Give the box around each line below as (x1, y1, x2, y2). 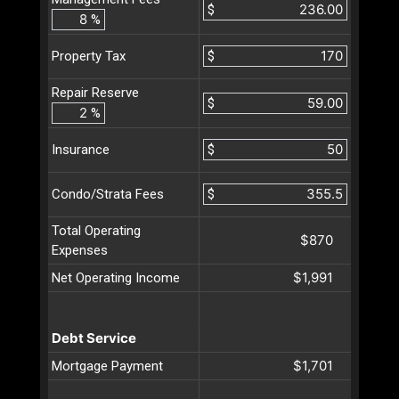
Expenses (52, 241, 108, 258)
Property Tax (52, 48, 126, 65)
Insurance (52, 142, 110, 159)
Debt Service (52, 329, 136, 346)
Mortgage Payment (52, 357, 163, 374)
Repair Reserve (52, 84, 139, 101)
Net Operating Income (52, 269, 180, 286)
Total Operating (52, 222, 141, 239)
